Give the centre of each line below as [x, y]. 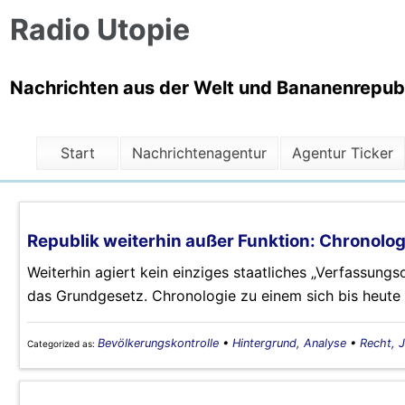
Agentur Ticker [343, 153]
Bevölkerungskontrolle [158, 343]
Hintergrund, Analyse [289, 343]
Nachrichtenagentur [200, 153]
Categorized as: [62, 343]
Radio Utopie [99, 30]
